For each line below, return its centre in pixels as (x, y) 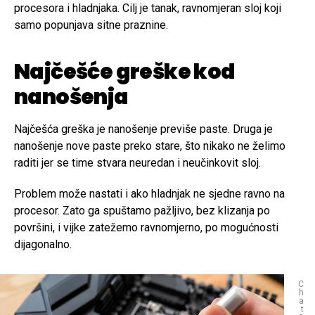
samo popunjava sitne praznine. (91, 25)
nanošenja (71, 97)
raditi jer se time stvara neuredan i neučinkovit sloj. (137, 163)
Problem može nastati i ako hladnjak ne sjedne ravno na (149, 194)
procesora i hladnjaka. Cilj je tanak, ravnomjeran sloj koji (148, 8)
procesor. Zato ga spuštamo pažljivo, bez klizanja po (142, 211)
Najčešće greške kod (125, 72)
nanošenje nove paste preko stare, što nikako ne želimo (150, 146)
